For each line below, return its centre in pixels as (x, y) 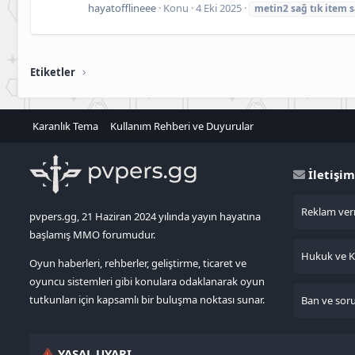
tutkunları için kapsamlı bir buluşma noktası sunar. (147, 299)
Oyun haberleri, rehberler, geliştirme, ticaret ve (138, 263)
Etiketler (53, 72)
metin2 (271, 9)
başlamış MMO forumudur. (92, 234)
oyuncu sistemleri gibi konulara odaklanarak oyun (147, 281)
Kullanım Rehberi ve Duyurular (181, 126)
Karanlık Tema (65, 126)
